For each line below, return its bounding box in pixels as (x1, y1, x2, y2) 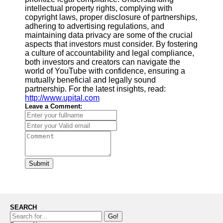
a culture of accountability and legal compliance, (25, 49, 194, 57)
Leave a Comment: (25, 103, 82, 110)
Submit (29, 160, 49, 167)
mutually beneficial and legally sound (25, 76, 156, 84)
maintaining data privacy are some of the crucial (25, 31, 193, 39)
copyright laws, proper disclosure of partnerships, (25, 13, 197, 21)
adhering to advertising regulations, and (25, 22, 164, 30)
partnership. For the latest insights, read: (25, 85, 166, 93)
